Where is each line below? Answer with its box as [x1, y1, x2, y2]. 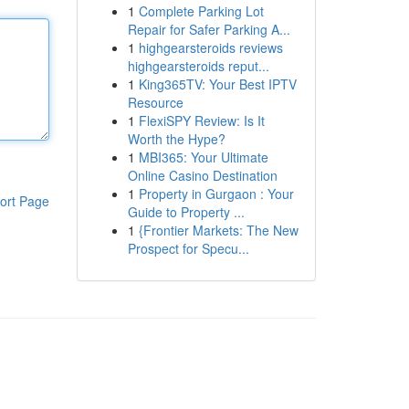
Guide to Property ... [127, 203, 245, 221]
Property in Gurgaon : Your [138, 184, 294, 203]
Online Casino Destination [127, 166, 278, 184]
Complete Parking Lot [138, 2, 264, 20]
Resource [127, 93, 184, 111]
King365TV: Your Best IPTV [138, 75, 297, 93]
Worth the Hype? [127, 130, 225, 148]
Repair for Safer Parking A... [127, 20, 290, 38]
